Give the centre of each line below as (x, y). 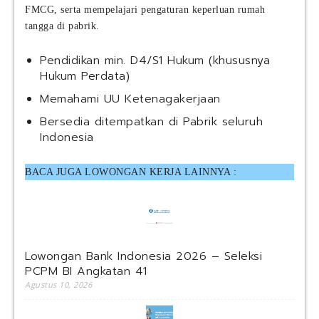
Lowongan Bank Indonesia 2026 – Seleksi (143, 257)
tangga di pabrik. (62, 26)
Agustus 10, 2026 (58, 285)
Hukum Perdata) (85, 77)
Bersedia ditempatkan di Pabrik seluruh (151, 122)
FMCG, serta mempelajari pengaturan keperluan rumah (145, 10)
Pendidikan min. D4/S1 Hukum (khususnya (155, 61)
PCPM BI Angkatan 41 (86, 272)
